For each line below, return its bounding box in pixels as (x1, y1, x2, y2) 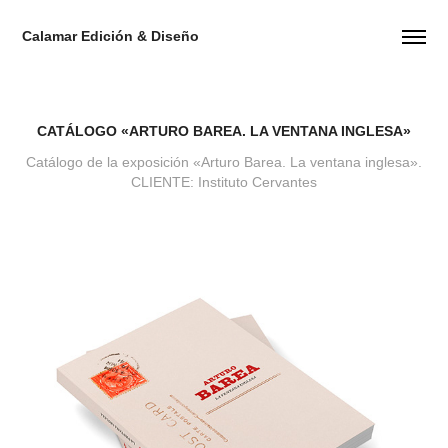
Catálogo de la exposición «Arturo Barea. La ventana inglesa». (26, 154, 422, 170)
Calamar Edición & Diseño (22, 28, 200, 44)
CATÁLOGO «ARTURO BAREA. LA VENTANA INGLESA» (37, 123, 411, 139)
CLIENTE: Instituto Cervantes (131, 174, 317, 190)
